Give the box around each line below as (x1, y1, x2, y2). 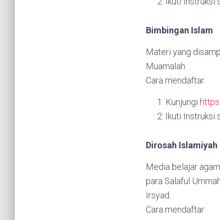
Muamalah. (146, 61, 187, 72)
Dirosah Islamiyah (146, 140, 218, 151)
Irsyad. (146, 190, 171, 201)
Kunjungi (165, 97, 200, 108)
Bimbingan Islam (146, 25, 213, 36)
